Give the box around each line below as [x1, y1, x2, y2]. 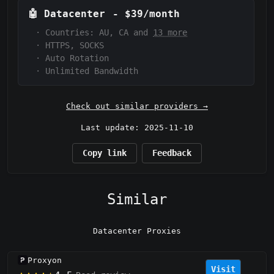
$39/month [125, 8, 180, 20]
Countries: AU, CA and [45, 28, 153, 38]
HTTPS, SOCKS [45, 40, 104, 51]
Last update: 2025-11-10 [81, 123, 193, 133]
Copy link [83, 148, 127, 158]
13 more [153, 28, 187, 38]
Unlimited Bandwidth [45, 66, 138, 76]
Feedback [152, 148, 191, 158]
